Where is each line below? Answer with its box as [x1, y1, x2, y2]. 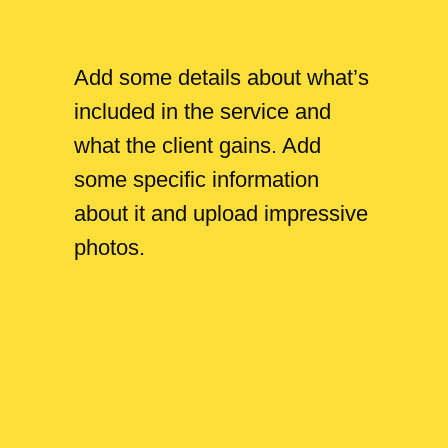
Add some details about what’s [74, 65, 369, 90]
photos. [74, 235, 145, 260]
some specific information [74, 167, 319, 192]
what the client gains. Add [74, 133, 321, 158]
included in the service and [74, 99, 331, 124]
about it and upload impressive [74, 201, 368, 226]
